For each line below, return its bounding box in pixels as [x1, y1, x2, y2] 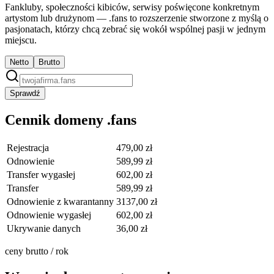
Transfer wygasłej [7, 169, 75, 180]
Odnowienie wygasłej [7, 209, 91, 220]
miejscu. [5, 34, 37, 45]
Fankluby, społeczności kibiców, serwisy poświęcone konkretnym [5, 1, 259, 12]
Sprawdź [10, 88, 40, 98]
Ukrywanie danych [7, 223, 81, 234]
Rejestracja [7, 142, 49, 153]
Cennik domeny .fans [5, 111, 136, 128]
